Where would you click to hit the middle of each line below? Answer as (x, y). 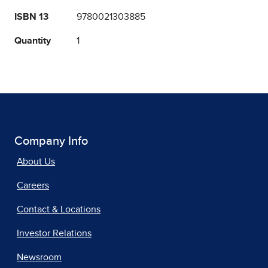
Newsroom (39, 258)
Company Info (51, 141)
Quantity (33, 41)
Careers (33, 186)
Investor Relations (54, 234)
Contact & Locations (59, 210)
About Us (36, 162)
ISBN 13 (31, 17)
